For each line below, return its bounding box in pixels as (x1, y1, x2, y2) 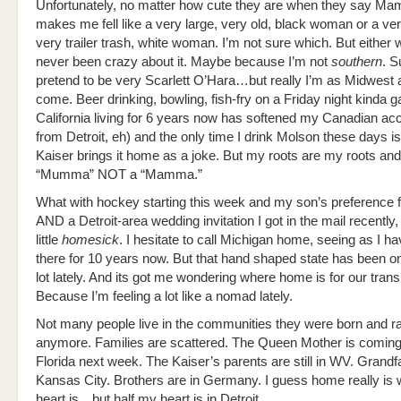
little (36, 233, 62, 247)
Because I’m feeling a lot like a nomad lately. (36, 289, 293, 303)
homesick (62, 233, 119, 247)
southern (331, 55, 382, 69)
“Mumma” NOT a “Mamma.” (36, 167, 202, 182)
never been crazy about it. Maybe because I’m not (36, 55, 331, 69)
